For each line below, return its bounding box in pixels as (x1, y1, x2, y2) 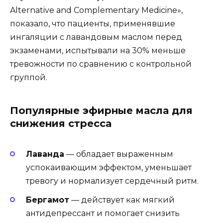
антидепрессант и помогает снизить (26, 209, 180, 219)
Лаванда (26, 149, 64, 159)
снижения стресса (10, 117, 111, 130)
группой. (10, 73, 47, 83)
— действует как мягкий (69, 195, 175, 205)
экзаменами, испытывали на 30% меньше (10, 46, 186, 56)
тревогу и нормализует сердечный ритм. (26, 176, 199, 186)
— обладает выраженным (64, 149, 173, 159)
